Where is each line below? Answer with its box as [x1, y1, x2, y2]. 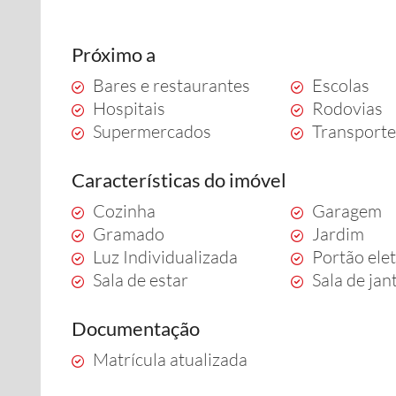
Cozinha [93, 200, 156, 222]
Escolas [312, 74, 370, 96]
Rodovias [312, 97, 384, 119]
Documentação [72, 316, 200, 340]
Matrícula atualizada [93, 348, 247, 370]
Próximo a [72, 42, 156, 66]
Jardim [312, 223, 365, 245]
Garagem [312, 200, 383, 222]
